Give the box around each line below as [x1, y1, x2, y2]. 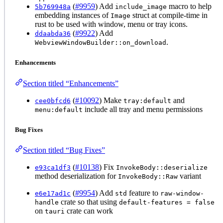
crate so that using [59, 197, 119, 206]
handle [35, 198, 59, 206]
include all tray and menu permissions [83, 105, 203, 113]
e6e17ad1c [35, 189, 71, 197]
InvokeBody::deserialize [116, 163, 208, 171]
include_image [115, 3, 167, 11]
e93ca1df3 [35, 163, 71, 171]
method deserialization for [35, 171, 118, 180]
